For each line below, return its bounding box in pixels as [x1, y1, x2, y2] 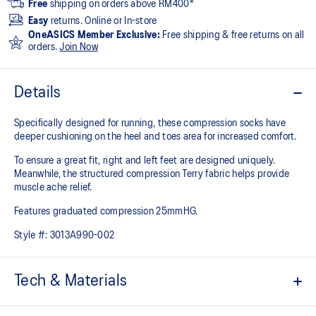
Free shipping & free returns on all [159, 30, 305, 40]
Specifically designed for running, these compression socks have [14, 118, 286, 128]
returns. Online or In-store [48, 16, 157, 26]
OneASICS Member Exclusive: [28, 30, 160, 40]
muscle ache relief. [14, 182, 92, 193]
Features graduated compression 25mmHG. [14, 206, 198, 217]
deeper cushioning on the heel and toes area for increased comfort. [14, 131, 297, 142]
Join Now [59, 42, 98, 52]
